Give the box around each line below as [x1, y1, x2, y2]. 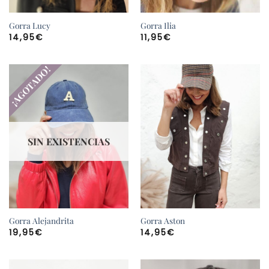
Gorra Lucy [8, 20, 50, 31]
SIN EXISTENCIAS [28, 134, 110, 148]
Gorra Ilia [140, 20, 176, 31]
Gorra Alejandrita [8, 215, 74, 226]
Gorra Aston [140, 215, 185, 226]
